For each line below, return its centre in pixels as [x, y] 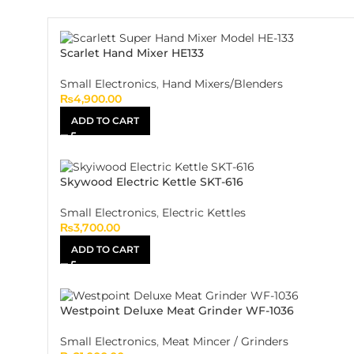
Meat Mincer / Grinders [225, 341]
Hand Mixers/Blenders [222, 84]
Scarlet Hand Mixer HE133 [132, 53]
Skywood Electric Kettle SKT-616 [152, 182]
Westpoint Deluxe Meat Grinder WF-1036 [177, 310]
